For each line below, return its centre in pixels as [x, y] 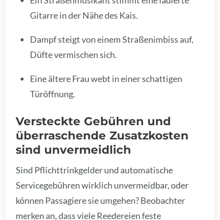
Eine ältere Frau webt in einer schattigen [106, 78]
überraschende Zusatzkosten [102, 136]
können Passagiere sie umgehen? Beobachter [101, 200]
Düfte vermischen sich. [74, 54]
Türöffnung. [53, 94]
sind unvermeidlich [74, 150]
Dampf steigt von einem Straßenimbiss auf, [112, 39]
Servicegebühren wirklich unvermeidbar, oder [102, 185]
